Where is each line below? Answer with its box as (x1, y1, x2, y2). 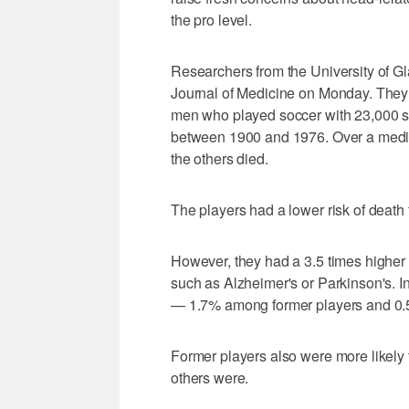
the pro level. (171, 9, 253, 31)
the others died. (171, 148, 268, 170)
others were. (171, 367, 249, 389)
